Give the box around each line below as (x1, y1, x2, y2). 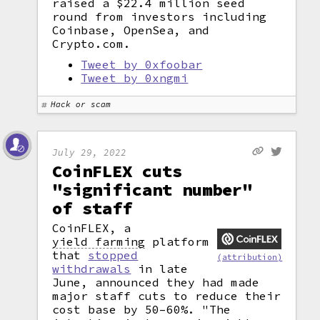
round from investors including (52, 9, 267, 24)
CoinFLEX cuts (52, 160, 183, 182)
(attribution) (217, 251, 283, 262)
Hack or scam (51, 99, 111, 109)
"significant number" (52, 179, 253, 201)
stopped (88, 248, 139, 262)
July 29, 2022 (52, 146, 127, 158)
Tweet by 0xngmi (81, 71, 189, 85)
